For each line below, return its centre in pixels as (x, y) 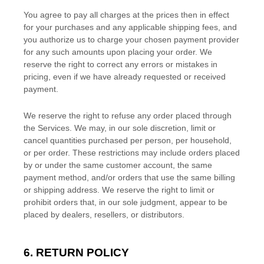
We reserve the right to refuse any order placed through (128, 115)
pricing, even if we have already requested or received (125, 76)
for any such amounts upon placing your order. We (118, 52)
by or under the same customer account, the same (118, 165)
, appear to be (201, 202)
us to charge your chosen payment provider (157, 39)
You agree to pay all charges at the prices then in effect (126, 14)
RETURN (60, 252)
